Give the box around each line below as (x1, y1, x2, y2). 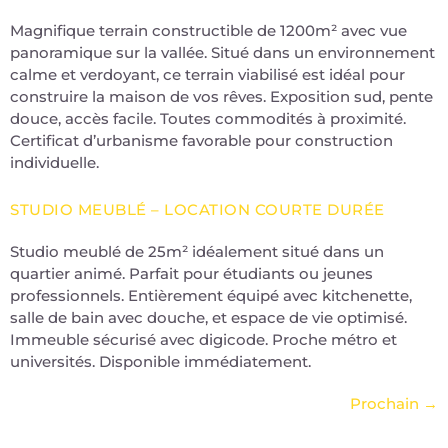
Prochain (350, 394, 423, 413)
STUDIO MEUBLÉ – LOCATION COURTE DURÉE (10, 200, 385, 219)
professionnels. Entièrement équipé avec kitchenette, (10, 286, 412, 305)
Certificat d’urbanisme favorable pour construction (10, 130, 393, 150)
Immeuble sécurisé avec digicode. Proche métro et (10, 330, 397, 349)
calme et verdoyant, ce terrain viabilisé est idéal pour (10, 64, 405, 84)
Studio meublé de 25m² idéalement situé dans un (10, 242, 384, 261)
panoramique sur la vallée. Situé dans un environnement (10, 42, 435, 62)
